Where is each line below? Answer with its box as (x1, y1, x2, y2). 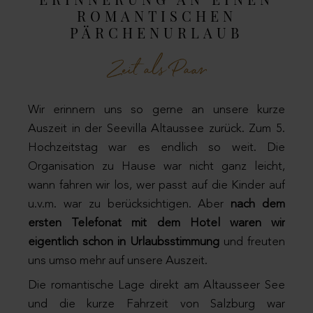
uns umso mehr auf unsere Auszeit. (28, 254, 208, 267)
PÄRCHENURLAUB (70, 22, 243, 42)
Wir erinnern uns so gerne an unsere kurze (28, 103, 285, 116)
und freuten (219, 235, 285, 248)
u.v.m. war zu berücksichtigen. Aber (28, 198, 231, 210)
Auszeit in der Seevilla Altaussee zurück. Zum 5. (28, 122, 285, 135)
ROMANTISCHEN (76, 6, 237, 25)
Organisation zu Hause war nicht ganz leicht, (28, 160, 285, 173)
